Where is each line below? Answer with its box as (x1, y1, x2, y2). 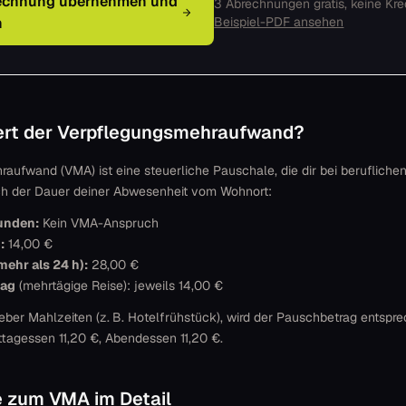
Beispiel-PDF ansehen (214, 14, 344, 30)
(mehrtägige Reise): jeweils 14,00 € (15, 277, 223, 294)
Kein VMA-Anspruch (39, 215, 159, 231)
